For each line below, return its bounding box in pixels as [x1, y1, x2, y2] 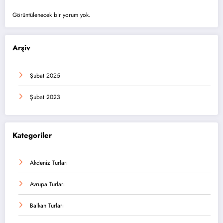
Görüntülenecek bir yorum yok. [12, 10, 91, 20]
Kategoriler [12, 129, 52, 141]
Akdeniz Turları [30, 158, 68, 168]
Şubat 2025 [30, 71, 60, 80]
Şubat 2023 [30, 92, 60, 102]
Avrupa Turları [30, 180, 65, 189]
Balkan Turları [30, 201, 64, 211]
